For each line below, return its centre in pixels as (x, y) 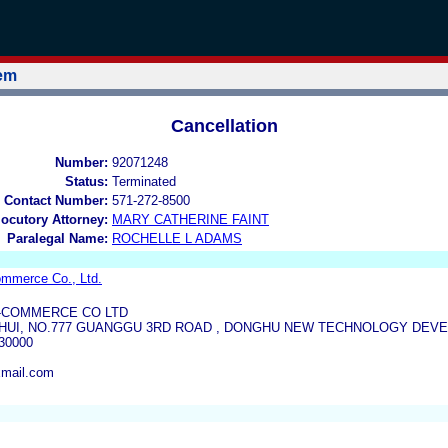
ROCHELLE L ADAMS (177, 238)
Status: (86, 181)
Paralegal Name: (57, 238)
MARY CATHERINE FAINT (190, 219)
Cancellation (224, 125)
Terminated (144, 181)
